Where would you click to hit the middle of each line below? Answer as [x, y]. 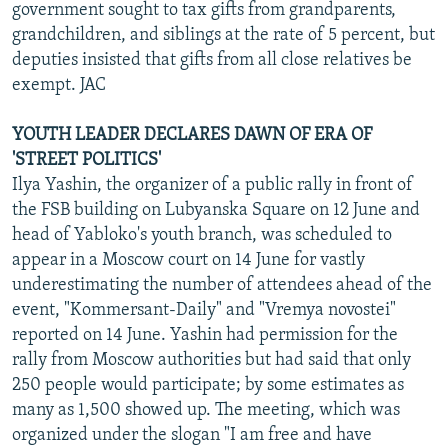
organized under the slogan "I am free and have [192, 435]
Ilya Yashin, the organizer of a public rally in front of [212, 185]
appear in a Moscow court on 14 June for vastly [188, 260]
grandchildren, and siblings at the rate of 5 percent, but [223, 35]
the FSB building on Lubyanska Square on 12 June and [216, 210]
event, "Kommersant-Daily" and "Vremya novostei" [204, 310]
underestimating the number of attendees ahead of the [222, 285]
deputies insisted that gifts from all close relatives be [212, 60]
